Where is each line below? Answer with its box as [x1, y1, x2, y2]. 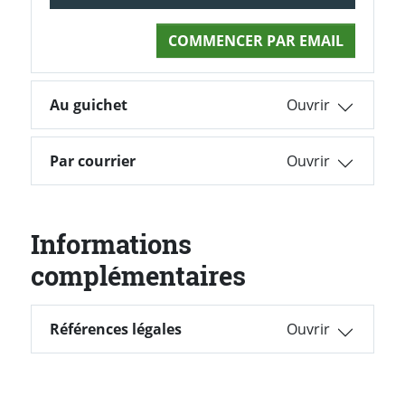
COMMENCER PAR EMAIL [168, 31, 344, 52]
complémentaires [31, 259, 246, 294]
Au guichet [50, 95, 127, 116]
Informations [31, 227, 192, 262]
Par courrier [50, 151, 136, 172]
